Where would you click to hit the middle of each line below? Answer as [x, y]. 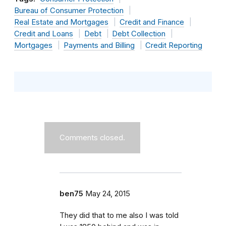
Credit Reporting [174, 45]
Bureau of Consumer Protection [69, 10]
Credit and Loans [44, 34]
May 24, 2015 [108, 193]
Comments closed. [92, 137]
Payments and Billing [99, 45]
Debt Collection [139, 34]
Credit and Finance [152, 22]
